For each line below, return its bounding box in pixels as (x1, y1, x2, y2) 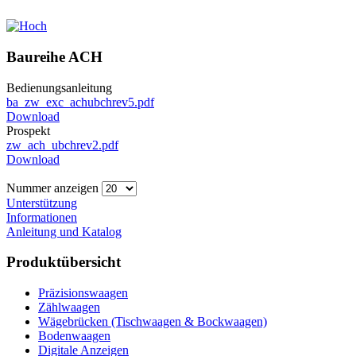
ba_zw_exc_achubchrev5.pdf (6, 95, 154, 109)
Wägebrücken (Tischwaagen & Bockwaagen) (38, 315, 267, 329)
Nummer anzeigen (6, 180, 102, 195)
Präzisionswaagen (38, 286, 128, 300)
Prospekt (6, 123, 50, 137)
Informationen (6, 210, 77, 224)
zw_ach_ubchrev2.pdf (6, 137, 118, 152)
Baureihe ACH (6, 48, 103, 65)
